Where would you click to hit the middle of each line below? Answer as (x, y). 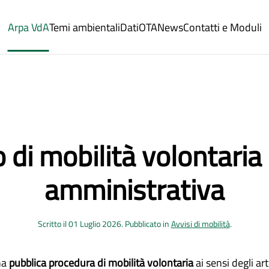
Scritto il (53, 224)
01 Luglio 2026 (95, 224)
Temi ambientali (84, 27)
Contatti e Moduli (222, 27)
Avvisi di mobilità (200, 224)
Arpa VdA (28, 27)
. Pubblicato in (146, 224)
